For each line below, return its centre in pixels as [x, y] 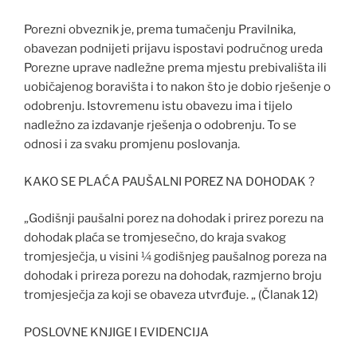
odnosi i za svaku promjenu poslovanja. [132, 145]
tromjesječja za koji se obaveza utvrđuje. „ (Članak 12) [171, 295]
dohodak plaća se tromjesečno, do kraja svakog [155, 238]
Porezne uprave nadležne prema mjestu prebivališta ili [175, 68]
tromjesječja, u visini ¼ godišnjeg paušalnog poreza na [175, 257]
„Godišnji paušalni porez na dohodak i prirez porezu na [174, 219]
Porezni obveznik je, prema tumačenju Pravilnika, [160, 30]
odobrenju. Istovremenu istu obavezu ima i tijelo [158, 106]
